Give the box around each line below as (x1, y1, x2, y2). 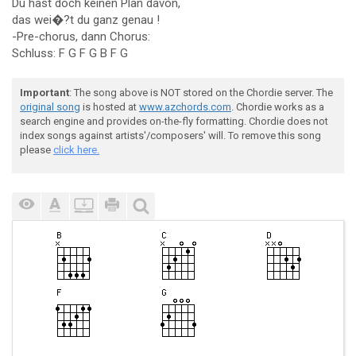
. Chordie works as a (231, 101, 324, 113)
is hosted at (80, 101, 139, 113)
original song (20, 101, 80, 113)
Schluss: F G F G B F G (12, 46, 128, 60)
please (20, 144, 53, 156)
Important (20, 87, 69, 99)
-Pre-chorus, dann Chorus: (12, 29, 150, 44)
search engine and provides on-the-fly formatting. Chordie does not (20, 115, 328, 127)
